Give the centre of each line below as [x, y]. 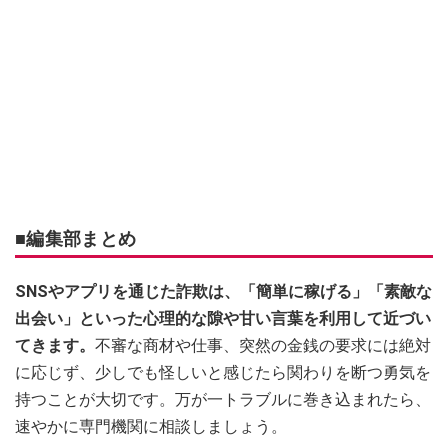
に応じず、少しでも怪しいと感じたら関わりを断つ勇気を [223, 373]
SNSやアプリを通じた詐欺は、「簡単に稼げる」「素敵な [223, 292]
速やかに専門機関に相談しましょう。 [151, 427]
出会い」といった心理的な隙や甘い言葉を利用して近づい [223, 319]
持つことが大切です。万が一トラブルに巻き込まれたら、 [223, 400]
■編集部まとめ [76, 239]
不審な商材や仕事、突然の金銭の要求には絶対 [263, 346]
